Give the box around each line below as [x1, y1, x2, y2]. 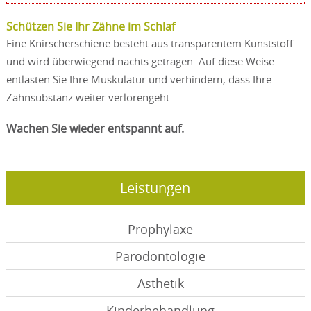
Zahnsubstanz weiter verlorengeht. [6, 90, 172, 104]
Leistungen [120, 178, 191, 197]
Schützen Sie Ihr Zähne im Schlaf [6, 18, 175, 34]
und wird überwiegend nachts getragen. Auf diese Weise [6, 53, 274, 68]
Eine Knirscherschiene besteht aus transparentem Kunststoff [6, 35, 293, 50]
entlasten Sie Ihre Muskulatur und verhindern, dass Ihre [6, 72, 271, 86]
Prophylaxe [128, 220, 194, 237]
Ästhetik [137, 274, 184, 292]
